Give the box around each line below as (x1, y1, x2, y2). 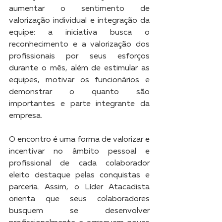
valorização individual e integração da (9, 17, 150, 25)
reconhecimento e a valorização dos (9, 41, 150, 49)
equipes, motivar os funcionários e (9, 76, 150, 84)
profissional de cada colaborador (9, 160, 150, 167)
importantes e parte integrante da (9, 100, 150, 108)
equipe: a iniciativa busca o (9, 29, 150, 37)
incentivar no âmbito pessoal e (9, 148, 150, 156)
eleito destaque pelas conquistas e (9, 171, 150, 179)
